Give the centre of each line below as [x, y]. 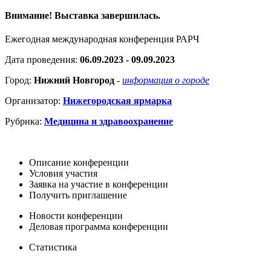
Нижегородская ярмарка [117, 101]
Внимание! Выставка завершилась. [83, 16]
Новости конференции [76, 216]
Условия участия [63, 174]
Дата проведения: [42, 60]
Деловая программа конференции [99, 227]
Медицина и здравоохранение [109, 122]
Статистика [53, 247]
